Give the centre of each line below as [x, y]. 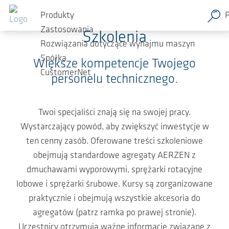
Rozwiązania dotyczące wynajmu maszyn [118, 44]
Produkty [57, 16]
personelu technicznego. [114, 79]
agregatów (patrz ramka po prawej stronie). [114, 213]
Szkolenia [114, 38]
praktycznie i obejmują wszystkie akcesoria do [114, 199]
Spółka [53, 59]
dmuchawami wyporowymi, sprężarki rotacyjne [114, 170]
